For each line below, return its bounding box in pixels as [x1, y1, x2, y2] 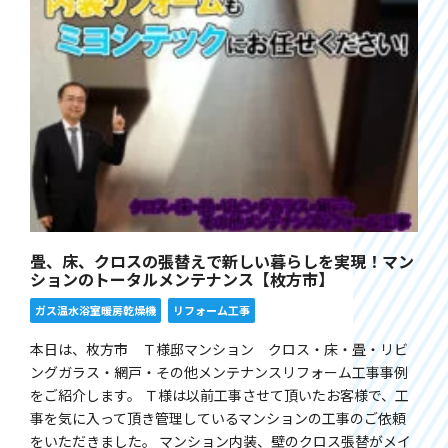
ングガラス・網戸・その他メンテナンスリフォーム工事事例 [30, 362, 408, 383]
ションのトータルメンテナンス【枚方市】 [30, 267, 334, 292]
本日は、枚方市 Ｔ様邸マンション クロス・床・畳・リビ [30, 339, 408, 360]
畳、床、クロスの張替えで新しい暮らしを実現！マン [30, 249, 414, 274]
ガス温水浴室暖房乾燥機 [35, 302, 156, 319]
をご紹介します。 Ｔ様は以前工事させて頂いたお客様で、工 [30, 385, 409, 406]
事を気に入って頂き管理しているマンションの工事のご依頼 [30, 408, 406, 429]
